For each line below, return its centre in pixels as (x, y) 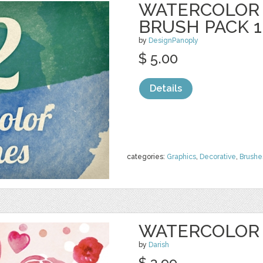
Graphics (181, 157)
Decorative (218, 157)
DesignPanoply (173, 41)
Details (166, 88)
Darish (159, 245)
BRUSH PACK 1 (200, 27)
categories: (147, 157)
